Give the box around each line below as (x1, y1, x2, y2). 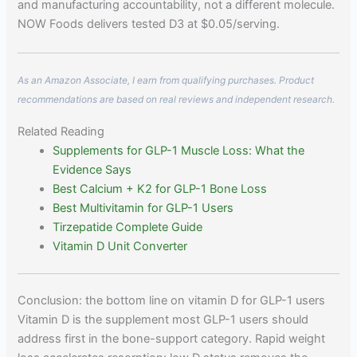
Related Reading (18, 124, 105, 139)
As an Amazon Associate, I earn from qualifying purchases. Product (18, 73, 315, 86)
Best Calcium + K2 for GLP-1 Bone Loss (53, 181, 268, 196)
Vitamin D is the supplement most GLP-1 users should (18, 312, 309, 328)
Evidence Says (53, 162, 132, 177)
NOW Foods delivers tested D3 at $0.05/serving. (18, 17, 280, 32)
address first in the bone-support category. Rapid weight (18, 331, 326, 347)
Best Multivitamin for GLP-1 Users (53, 200, 234, 215)
